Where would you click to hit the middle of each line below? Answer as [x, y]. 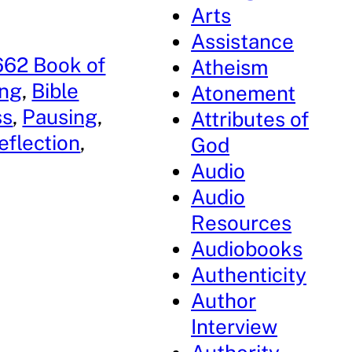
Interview [235, 326]
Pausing [60, 117]
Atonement [244, 93]
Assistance [243, 41]
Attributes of [250, 119]
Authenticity [249, 275]
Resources [242, 223]
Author [224, 301]
